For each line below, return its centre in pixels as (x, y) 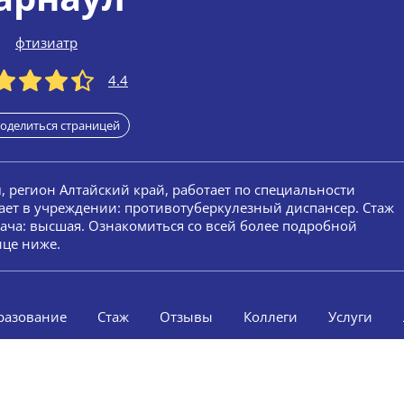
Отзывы (186, 317)
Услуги (350, 317)
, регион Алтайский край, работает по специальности (179, 189)
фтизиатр (46, 42)
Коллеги (271, 317)
